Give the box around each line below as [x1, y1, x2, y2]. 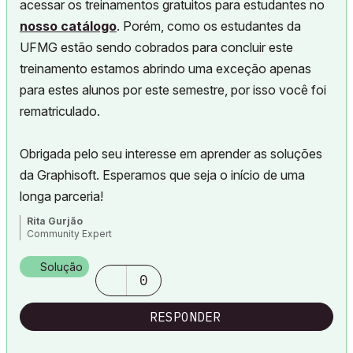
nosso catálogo [20, 18, 117, 34]
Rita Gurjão [27, 215, 83, 227]
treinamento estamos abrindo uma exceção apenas [20, 61, 311, 76]
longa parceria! [20, 188, 103, 204]
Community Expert [27, 228, 112, 240]
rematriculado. [20, 103, 100, 119]
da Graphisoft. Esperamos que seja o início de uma [20, 167, 305, 183]
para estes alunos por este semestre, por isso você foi [20, 82, 326, 98]
